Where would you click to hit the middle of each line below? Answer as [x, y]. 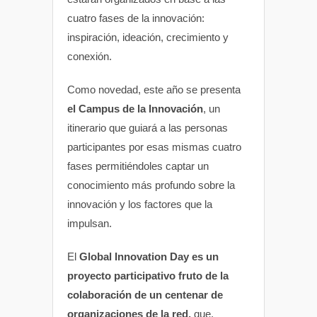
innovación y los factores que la [140, 204]
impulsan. [90, 223]
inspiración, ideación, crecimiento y [148, 37]
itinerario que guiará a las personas [148, 127]
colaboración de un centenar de [145, 294]
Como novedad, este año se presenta [154, 89]
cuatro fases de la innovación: [136, 18]
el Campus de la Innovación [135, 108]
